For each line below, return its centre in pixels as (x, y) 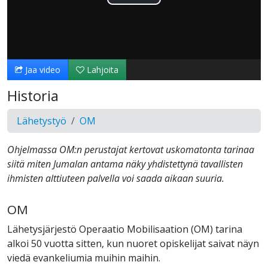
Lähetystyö (42, 121)
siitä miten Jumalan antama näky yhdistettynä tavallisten (125, 164)
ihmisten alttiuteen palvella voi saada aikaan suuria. (116, 179)
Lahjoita (101, 70)
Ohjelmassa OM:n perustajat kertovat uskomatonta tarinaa (131, 150)
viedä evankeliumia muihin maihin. (84, 258)
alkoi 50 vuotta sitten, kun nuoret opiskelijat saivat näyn (133, 244)
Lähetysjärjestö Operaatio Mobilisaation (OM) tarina (125, 229)
